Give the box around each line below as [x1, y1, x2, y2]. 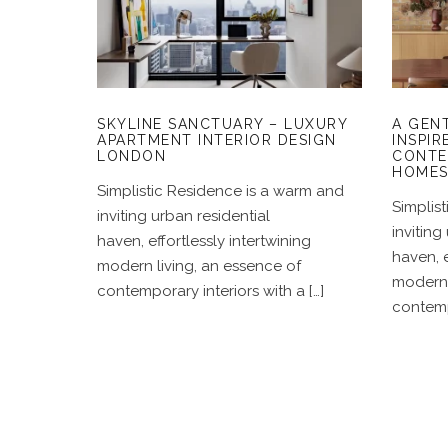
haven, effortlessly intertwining [97, 232, 311, 251]
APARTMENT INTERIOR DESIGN [97, 132, 337, 149]
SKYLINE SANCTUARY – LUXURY [97, 116, 347, 133]
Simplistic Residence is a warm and [97, 182, 344, 201]
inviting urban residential [97, 207, 270, 226]
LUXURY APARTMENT [146, 9, 313, 25]
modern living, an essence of [97, 257, 301, 276]
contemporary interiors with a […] [97, 282, 324, 301]
